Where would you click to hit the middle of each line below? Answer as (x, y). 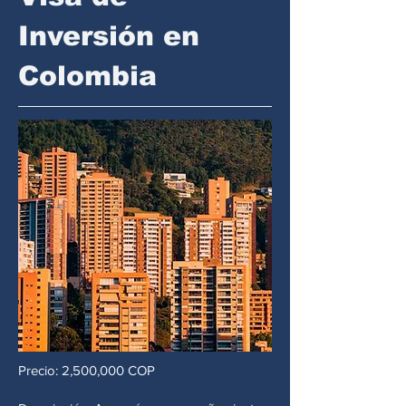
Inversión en (109, 36)
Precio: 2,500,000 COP (87, 370)
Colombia (87, 76)
